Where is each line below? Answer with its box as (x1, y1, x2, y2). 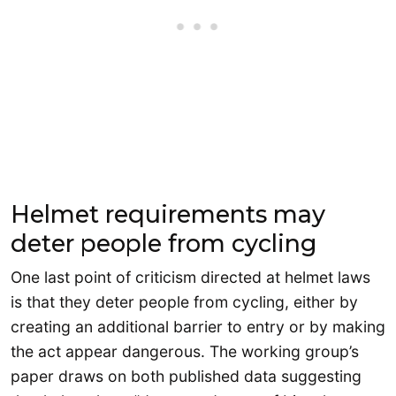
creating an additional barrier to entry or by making (11, 317, 385, 337)
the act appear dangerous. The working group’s (11, 342, 359, 362)
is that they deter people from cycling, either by (11, 293, 358, 312)
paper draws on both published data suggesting (11, 367, 362, 386)
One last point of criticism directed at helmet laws (11, 268, 370, 287)
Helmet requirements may (11, 200, 325, 230)
